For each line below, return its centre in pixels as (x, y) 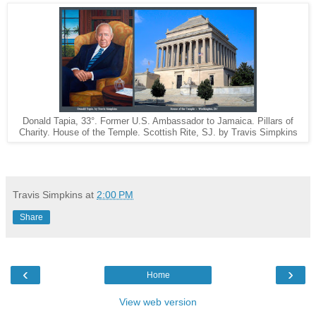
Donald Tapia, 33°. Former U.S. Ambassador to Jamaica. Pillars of (158, 122)
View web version (158, 302)
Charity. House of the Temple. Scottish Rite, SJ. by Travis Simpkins (158, 133)
